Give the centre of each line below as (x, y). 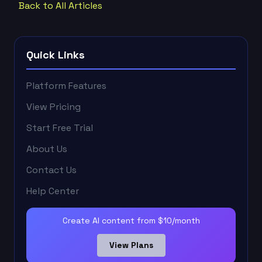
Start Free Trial (60, 127)
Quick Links (56, 54)
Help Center (53, 191)
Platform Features (66, 85)
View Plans (131, 245)
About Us (47, 149)
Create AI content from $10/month (131, 220)
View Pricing (54, 106)
